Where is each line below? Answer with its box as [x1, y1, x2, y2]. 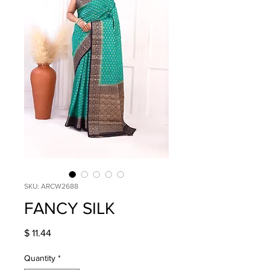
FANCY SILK [24, 198, 115, 218]
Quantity [24, 253, 55, 263]
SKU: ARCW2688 [24, 181, 78, 190]
